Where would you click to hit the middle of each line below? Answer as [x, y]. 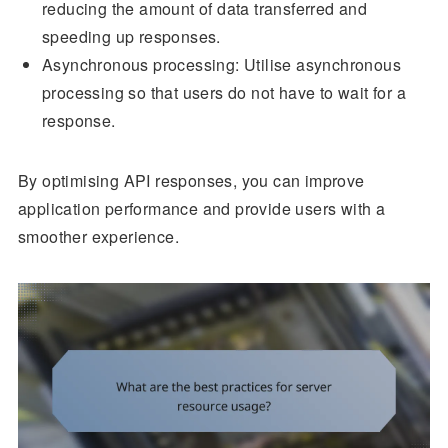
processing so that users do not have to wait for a [223, 92]
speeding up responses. [131, 36]
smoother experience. [98, 236]
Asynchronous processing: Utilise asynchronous [221, 64]
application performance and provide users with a [201, 208]
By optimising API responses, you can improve [191, 180]
